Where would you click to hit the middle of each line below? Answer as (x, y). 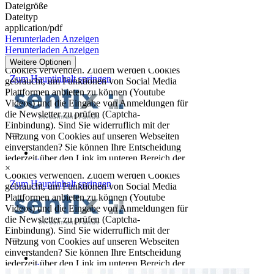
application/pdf (34, 28)
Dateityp (21, 17)
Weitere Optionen (40, 62)
